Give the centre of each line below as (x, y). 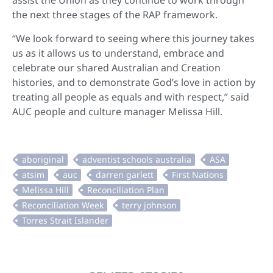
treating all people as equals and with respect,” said (131, 97)
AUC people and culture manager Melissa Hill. (117, 111)
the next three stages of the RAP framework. (115, 15)
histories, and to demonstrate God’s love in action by (134, 82)
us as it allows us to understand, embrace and (118, 53)
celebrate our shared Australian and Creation (116, 67)
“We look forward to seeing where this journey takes (133, 38)
